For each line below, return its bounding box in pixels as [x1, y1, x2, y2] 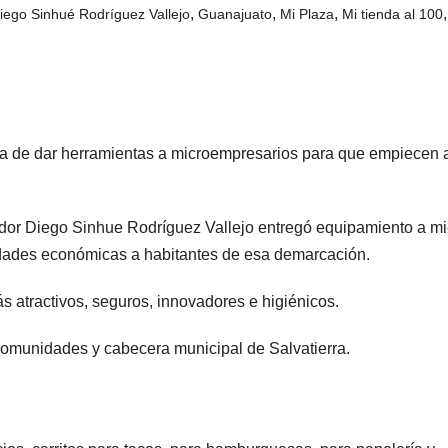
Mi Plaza [280, 6, 334, 23]
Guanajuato [198, 6, 272, 23]
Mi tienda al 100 [342, 6, 443, 23]
